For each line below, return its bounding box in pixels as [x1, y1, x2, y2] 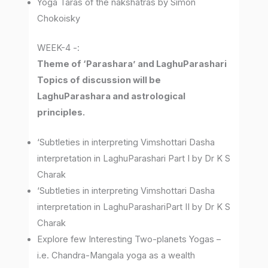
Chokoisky [37, 13, 81, 25]
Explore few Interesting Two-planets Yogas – [37, 234, 221, 245]
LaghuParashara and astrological [37, 90, 186, 102]
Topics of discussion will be [37, 74, 162, 86]
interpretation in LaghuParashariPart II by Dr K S [37, 202, 231, 213]
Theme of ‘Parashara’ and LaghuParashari [37, 58, 227, 69]
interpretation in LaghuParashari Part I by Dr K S [37, 153, 231, 165]
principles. [37, 106, 86, 118]
